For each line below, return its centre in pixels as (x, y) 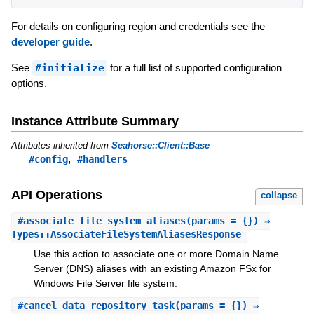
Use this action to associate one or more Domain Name (156, 254)
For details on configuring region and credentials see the (138, 26)
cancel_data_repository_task (98, 305)
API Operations (56, 195)
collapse (279, 196)
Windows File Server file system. (105, 284)
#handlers (102, 159)
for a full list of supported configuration (194, 67)
